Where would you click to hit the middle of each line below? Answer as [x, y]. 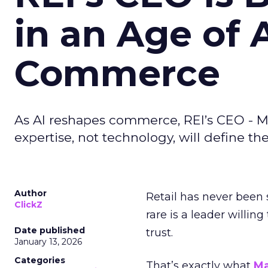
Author [31, 193]
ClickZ [28, 205]
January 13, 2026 [48, 242]
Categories [40, 260]
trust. [159, 233]
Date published [50, 230]
